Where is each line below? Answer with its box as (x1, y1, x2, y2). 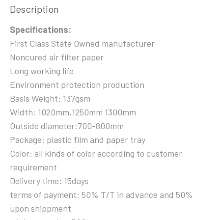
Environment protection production (10, 79, 144, 90)
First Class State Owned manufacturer (10, 38, 155, 49)
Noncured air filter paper (10, 52, 104, 63)
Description (10, 3, 59, 15)
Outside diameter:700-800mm (10, 120, 124, 132)
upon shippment (10, 203, 71, 214)
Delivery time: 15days (10, 175, 88, 187)
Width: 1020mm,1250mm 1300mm (10, 107, 136, 118)
